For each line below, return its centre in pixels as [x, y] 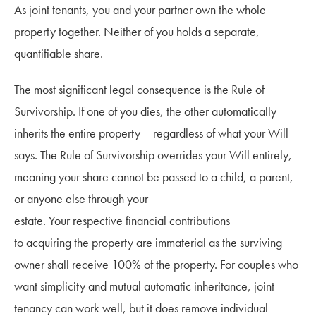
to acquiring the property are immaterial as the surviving [148, 242]
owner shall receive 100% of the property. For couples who [156, 264]
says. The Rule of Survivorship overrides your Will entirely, [153, 154]
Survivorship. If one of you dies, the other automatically [145, 111]
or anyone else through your [81, 198]
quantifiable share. [59, 53]
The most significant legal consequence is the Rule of [139, 89]
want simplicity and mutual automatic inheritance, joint [144, 286]
